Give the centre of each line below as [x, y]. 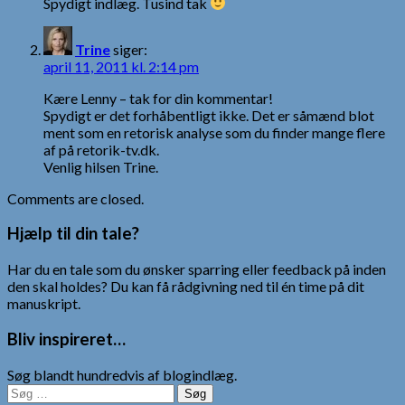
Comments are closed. [75, 198]
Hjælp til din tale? [73, 234]
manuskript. [44, 304]
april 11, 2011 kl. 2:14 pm [121, 66]
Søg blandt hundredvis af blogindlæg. [122, 374]
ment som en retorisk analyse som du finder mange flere [214, 132]
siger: [130, 49]
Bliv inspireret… [66, 339]
